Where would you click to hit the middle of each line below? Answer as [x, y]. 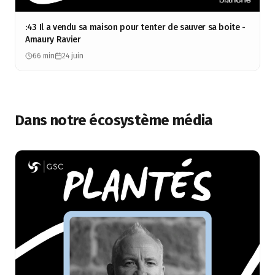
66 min [44, 56]
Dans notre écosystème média [114, 120]
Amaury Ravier [53, 40]
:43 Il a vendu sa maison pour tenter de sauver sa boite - [136, 27]
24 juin [73, 56]
